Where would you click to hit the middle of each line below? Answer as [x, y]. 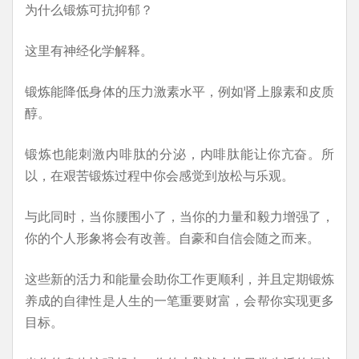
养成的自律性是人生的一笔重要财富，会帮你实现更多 [179, 300]
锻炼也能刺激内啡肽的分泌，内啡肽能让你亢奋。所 [179, 153]
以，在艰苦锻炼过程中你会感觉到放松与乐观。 [159, 175]
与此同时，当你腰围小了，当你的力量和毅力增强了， [179, 216]
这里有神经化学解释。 [89, 50]
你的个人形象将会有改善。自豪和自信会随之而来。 [172, 238]
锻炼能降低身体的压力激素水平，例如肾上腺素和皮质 [179, 91]
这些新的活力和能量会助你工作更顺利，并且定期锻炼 [179, 278]
